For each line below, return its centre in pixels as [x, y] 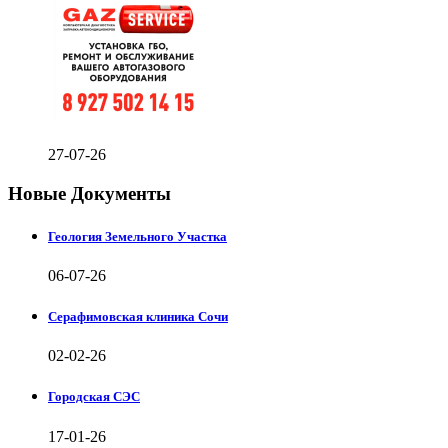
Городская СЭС [94, 397]
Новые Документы [89, 193]
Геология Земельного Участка [137, 236]
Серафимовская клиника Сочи [138, 317]
